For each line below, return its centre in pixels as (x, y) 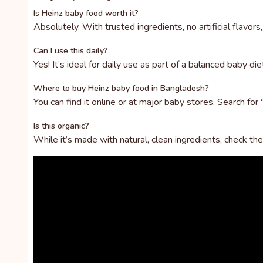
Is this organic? (61, 126)
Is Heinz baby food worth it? (86, 14)
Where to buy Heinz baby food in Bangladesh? (121, 89)
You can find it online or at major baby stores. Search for (147, 102)
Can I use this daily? (71, 51)
